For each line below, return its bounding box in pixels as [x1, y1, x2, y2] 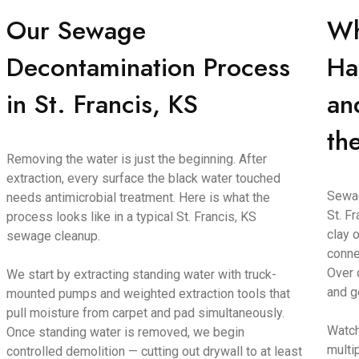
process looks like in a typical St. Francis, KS [6, 209, 257, 224]
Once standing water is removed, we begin [6, 325, 245, 340]
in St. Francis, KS [6, 86, 199, 123]
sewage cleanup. [6, 228, 101, 244]
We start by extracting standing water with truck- [6, 267, 277, 282]
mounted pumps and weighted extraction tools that [6, 286, 291, 301]
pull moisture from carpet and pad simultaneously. [6, 305, 285, 321]
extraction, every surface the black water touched [6, 171, 281, 186]
